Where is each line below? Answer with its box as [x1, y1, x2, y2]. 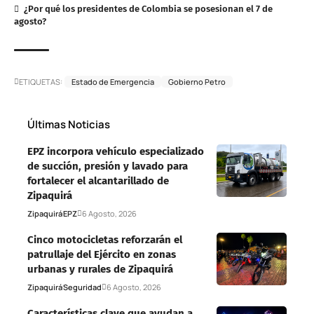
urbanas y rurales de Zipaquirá [27, 263, 173, 276]
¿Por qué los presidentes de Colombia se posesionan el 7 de [23, 4, 273, 15]
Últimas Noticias [27, 117, 110, 132]
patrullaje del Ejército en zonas [27, 248, 176, 261]
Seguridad [63, 282, 102, 293]
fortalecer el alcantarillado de [27, 175, 169, 188]
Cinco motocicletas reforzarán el [27, 233, 182, 247]
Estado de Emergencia [71, 76, 154, 88]
